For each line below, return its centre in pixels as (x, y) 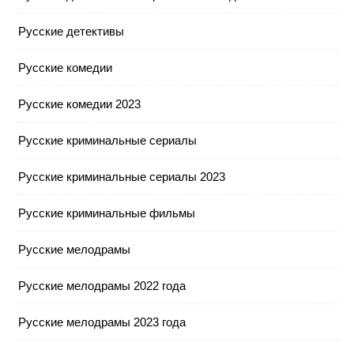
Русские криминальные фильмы (107, 213)
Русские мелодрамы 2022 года (102, 285)
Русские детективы (71, 31)
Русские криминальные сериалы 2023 (122, 176)
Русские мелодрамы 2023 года (102, 322)
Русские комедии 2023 (79, 104)
